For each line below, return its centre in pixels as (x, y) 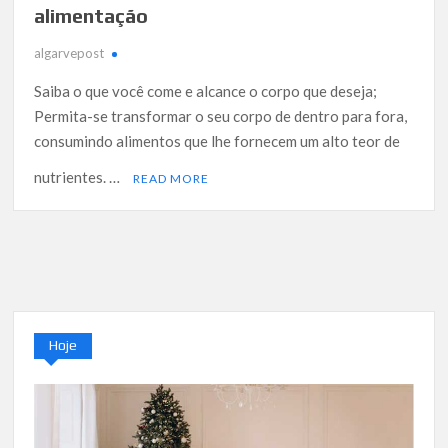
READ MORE (171, 179)
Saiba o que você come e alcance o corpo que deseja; (206, 91)
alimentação (91, 16)
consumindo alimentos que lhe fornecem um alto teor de (217, 141)
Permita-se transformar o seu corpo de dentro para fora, (221, 116)
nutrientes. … (79, 177)
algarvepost (69, 53)
